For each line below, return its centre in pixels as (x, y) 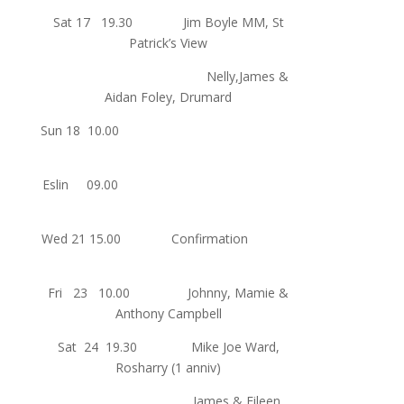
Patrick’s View (169, 42)
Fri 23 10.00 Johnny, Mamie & (169, 292)
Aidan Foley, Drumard (169, 96)
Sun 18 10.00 (169, 130)
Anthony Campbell (168, 313)
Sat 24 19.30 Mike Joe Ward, (168, 346)
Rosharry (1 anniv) (169, 367)
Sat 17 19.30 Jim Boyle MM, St (168, 22)
